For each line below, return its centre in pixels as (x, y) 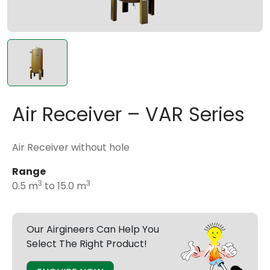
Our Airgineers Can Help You (93, 229)
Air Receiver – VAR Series (128, 114)
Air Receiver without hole (71, 147)
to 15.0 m (64, 186)
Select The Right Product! (87, 243)
